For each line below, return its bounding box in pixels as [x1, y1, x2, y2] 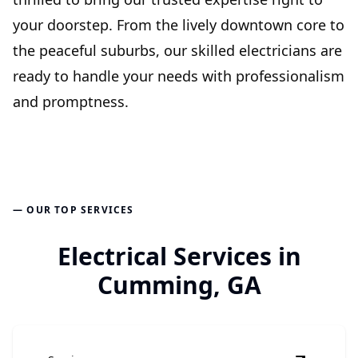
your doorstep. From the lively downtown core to [13, 15, 344, 35]
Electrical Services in [57, 240, 301, 273]
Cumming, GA [97, 268, 261, 302]
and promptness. [13, 92, 129, 112]
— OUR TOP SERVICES [13, 203, 134, 217]
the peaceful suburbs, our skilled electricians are [13, 41, 342, 61]
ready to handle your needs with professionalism [13, 66, 344, 86]
